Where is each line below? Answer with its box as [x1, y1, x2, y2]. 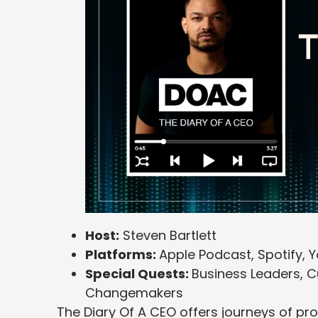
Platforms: [85, 245, 159, 263]
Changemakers [85, 283, 183, 302]
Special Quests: [85, 264, 192, 283]
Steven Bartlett [119, 226, 216, 244]
